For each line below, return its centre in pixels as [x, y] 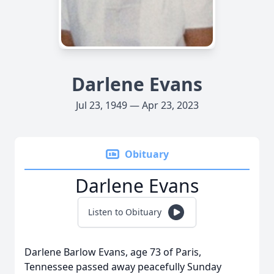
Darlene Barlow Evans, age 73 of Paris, [113, 252]
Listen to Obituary [125, 212]
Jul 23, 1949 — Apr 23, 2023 [137, 105]
